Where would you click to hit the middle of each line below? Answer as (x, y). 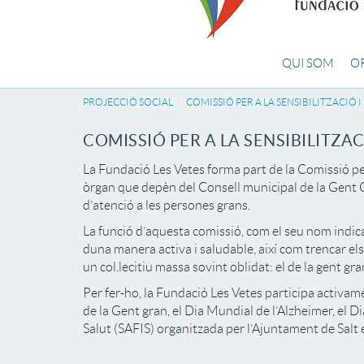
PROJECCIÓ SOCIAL (128, 102)
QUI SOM (308, 63)
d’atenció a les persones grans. (167, 205)
